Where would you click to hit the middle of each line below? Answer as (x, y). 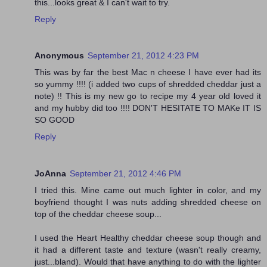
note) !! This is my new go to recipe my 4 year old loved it (148, 96)
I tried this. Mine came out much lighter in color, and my (148, 190)
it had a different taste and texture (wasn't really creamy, (148, 250)
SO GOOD (55, 120)
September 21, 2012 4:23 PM (143, 56)
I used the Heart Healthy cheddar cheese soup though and (148, 238)
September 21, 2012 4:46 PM (125, 174)
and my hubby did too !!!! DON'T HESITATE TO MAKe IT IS (148, 108)
